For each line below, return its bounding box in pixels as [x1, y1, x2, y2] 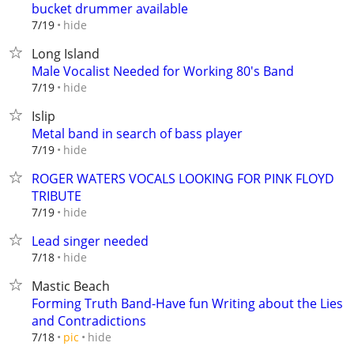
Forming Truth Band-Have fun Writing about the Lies [32, 295, 343, 312]
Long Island [32, 45, 100, 62]
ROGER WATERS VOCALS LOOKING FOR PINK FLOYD [32, 170, 334, 187]
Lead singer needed [32, 232, 149, 250]
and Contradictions [32, 312, 146, 330]
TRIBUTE [32, 187, 81, 205]
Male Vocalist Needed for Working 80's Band [32, 62, 294, 80]
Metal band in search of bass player [32, 125, 243, 142]
